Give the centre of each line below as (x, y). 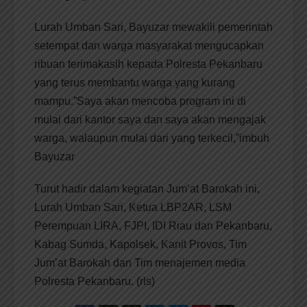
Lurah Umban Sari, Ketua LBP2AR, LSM (133, 208)
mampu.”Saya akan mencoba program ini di (140, 101)
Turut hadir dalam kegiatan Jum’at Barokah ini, (147, 189)
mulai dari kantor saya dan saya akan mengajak (150, 120)
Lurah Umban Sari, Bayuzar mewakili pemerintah (153, 27)
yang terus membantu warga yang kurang (135, 83)
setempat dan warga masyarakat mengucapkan (149, 46)
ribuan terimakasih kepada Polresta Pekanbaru (148, 64)
